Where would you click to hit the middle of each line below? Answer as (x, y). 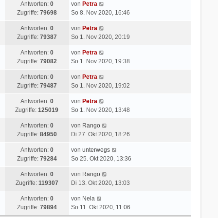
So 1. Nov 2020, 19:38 (100, 61)
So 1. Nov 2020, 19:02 (100, 85)
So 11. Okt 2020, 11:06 (100, 207)
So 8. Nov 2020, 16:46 (100, 12)
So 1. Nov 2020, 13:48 (100, 110)
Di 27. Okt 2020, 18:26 (100, 134)
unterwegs (96, 150)
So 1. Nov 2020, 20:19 (100, 37)
